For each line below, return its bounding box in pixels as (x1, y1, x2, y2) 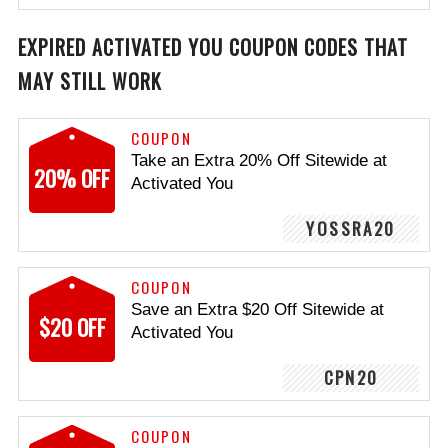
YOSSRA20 (306, 216, 396, 241)
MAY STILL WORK (18, 66, 162, 96)
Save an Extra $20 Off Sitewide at (131, 300, 384, 319)
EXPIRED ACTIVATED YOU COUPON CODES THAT (18, 32, 408, 62)
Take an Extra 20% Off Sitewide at (131, 151, 387, 170)
